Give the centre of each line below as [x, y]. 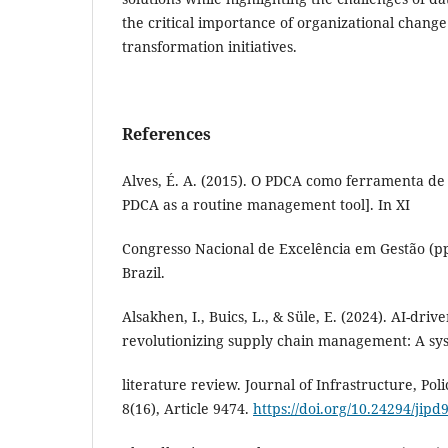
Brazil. [143, 273]
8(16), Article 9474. [187, 409]
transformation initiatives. [209, 47]
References [166, 134]
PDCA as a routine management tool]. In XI [266, 205]
